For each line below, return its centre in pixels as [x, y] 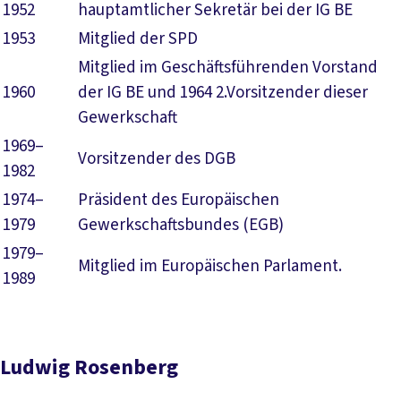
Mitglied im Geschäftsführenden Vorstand [228, 68]
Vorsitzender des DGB [157, 159]
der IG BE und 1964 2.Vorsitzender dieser [223, 93]
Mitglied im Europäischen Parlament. [210, 266]
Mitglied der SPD [138, 39]
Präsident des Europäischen [179, 200]
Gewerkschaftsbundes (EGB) [181, 225]
